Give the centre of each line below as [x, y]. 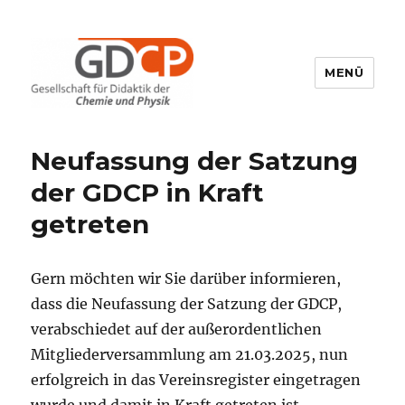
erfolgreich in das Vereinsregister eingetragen [196, 379]
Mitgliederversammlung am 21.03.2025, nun [190, 354]
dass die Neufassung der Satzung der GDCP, [187, 303]
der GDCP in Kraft [148, 192]
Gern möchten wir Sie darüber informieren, [186, 278]
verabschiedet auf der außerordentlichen [177, 329]
